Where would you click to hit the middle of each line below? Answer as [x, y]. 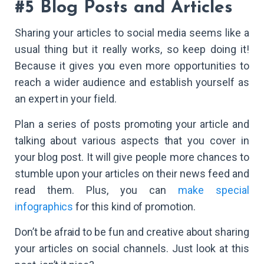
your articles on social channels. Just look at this [132, 249]
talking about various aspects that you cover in [132, 141]
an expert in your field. [67, 99]
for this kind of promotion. [134, 207]
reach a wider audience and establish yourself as [132, 82]
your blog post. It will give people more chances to [132, 157]
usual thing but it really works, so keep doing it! [132, 49]
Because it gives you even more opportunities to [132, 66]
